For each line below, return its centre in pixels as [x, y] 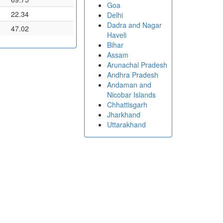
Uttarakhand [126, 124]
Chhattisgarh [127, 105]
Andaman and [129, 85]
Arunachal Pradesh [137, 65]
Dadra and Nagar [134, 25]
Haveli [116, 35]
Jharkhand [123, 114]
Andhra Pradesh [132, 75]
